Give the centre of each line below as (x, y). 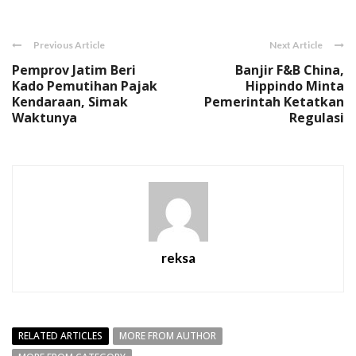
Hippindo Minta (295, 86)
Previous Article (69, 45)
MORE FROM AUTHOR (168, 336)
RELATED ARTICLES (60, 336)
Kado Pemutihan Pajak (85, 86)
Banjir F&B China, (290, 70)
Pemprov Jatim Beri (74, 70)
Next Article (296, 45)
